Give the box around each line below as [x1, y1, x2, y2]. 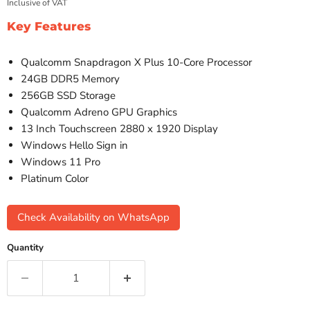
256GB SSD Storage [21, 88, 116, 102]
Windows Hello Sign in [21, 138, 128, 152]
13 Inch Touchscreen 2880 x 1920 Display [21, 121, 218, 136]
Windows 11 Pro [21, 154, 100, 169]
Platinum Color [21, 171, 89, 185]
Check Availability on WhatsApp [17, 210, 170, 224]
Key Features [7, 19, 91, 33]
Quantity [7, 241, 44, 254]
